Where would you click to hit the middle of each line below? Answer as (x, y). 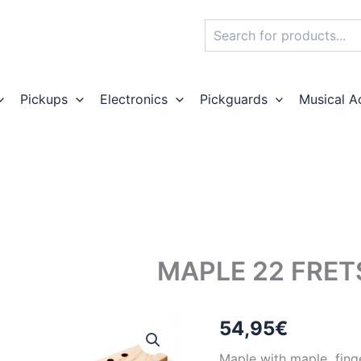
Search (223, 26)
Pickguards (233, 99)
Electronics (133, 99)
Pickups (44, 99)
